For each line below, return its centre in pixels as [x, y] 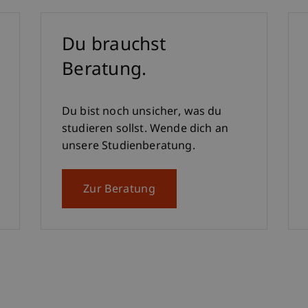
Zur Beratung [119, 190]
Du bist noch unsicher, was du [142, 113]
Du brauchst [114, 46]
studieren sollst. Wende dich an [145, 130]
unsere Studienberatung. [129, 147]
